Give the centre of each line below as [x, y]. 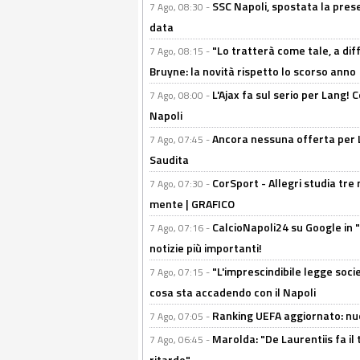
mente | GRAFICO [192, 204]
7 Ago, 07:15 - [181, 272]
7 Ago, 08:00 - [181, 96]
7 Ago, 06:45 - [181, 340]
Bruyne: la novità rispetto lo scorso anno [253, 72]
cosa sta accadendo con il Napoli [233, 292]
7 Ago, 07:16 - [181, 228]
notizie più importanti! [206, 248]
